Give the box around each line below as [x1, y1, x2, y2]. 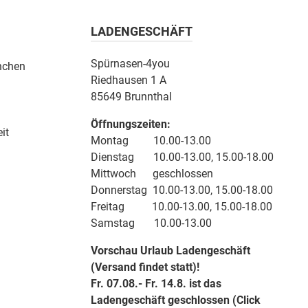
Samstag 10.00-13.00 [91, 217, 212, 230]
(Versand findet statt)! [91, 261, 199, 274]
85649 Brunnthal [91, 90, 172, 104]
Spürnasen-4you [91, 57, 170, 71]
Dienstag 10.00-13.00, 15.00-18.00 [91, 151, 274, 164]
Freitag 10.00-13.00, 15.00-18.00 [91, 200, 272, 214]
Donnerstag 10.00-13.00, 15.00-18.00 [91, 184, 273, 197]
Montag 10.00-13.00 [91, 134, 211, 148]
